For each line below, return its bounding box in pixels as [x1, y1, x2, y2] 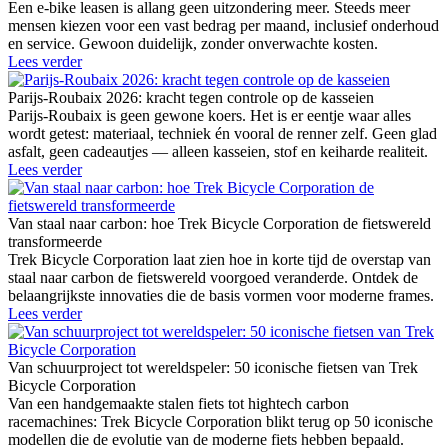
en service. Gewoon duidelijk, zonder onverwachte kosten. [8, 34, 378, 52]
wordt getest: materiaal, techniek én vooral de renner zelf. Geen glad [8, 124, 437, 142]
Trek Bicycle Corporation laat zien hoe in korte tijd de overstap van [8, 250, 431, 268]
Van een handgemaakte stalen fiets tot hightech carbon [8, 394, 349, 412]
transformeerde [8, 232, 102, 250]
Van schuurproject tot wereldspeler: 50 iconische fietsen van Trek [8, 358, 418, 376]
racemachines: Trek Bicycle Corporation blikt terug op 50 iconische [8, 412, 433, 430]
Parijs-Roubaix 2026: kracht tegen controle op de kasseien [8, 88, 374, 106]
